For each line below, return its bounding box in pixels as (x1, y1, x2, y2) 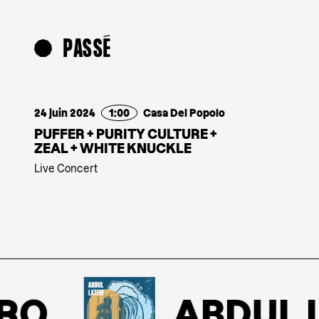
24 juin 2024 (34, 107, 95, 119)
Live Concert (34, 162, 98, 174)
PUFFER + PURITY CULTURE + (34, 126, 217, 141)
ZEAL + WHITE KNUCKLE (34, 140, 192, 155)
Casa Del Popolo (143, 107, 225, 119)
